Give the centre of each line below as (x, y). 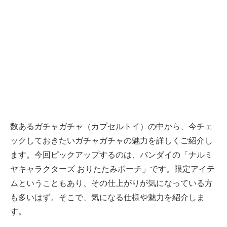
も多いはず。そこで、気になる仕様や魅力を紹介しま (107, 198)
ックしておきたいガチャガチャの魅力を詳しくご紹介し (111, 141)
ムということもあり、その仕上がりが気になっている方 (111, 183)
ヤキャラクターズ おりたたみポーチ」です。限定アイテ (112, 169)
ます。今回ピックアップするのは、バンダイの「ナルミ (111, 155)
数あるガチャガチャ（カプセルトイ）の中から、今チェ (111, 127)
